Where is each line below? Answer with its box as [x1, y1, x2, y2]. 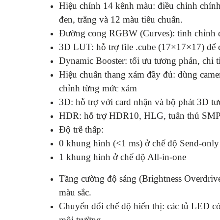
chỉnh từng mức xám [59, 82, 137, 93]
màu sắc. [59, 187, 91, 197]
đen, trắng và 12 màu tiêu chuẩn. [59, 14, 183, 25]
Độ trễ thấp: [59, 124, 104, 135]
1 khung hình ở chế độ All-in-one [59, 151, 186, 162]
